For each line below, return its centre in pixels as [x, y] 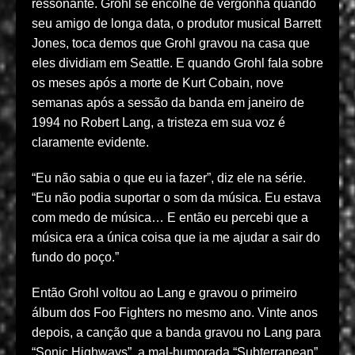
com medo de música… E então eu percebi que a [170, 218]
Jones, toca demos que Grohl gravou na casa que [171, 44]
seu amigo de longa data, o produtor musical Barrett [176, 24]
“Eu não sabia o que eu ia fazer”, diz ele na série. [169, 178]
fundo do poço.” [75, 258]
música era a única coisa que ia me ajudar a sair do [176, 238]
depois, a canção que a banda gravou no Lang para [176, 333]
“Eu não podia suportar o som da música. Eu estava [176, 198]
